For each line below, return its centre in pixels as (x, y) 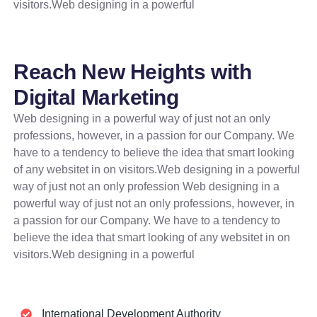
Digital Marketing (96, 98)
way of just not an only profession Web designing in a (147, 187)
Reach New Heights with (133, 72)
